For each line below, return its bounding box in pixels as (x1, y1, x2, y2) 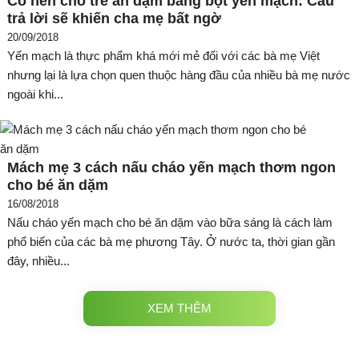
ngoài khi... (7, 87, 63, 101)
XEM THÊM (147, 301, 212, 315)
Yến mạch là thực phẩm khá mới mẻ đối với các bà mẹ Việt (7, 48, 320, 63)
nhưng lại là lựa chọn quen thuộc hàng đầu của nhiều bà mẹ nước (7, 67, 350, 82)
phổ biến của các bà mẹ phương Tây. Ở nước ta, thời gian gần (7, 234, 335, 248)
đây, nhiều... (7, 253, 70, 268)
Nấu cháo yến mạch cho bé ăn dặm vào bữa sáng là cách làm (7, 215, 333, 229)
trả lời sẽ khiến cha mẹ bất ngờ (7, 10, 221, 26)
